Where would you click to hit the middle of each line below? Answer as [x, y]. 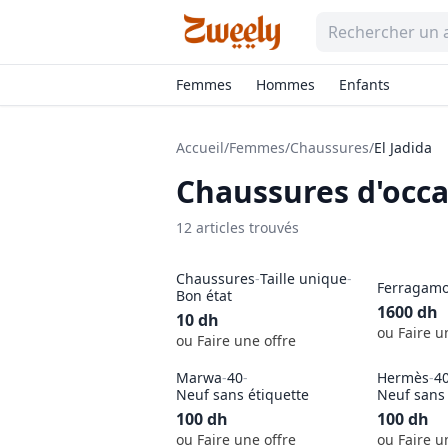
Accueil [200, 147]
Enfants [364, 84]
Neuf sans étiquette [242, 394]
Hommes [285, 84]
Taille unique [303, 278]
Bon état [204, 295]
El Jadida [403, 147]
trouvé [268, 227]
